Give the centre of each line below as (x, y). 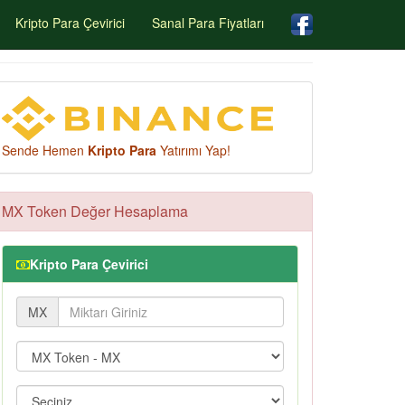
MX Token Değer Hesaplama (95, 211)
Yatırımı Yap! (193, 150)
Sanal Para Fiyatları (208, 23)
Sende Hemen (45, 150)
